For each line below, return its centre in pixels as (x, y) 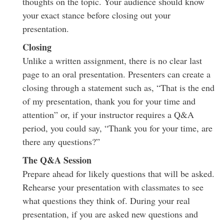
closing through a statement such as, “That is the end (118, 87)
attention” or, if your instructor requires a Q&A (108, 114)
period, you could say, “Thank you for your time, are (117, 128)
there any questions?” (61, 141)
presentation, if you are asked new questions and (110, 214)
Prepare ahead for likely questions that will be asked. (118, 173)
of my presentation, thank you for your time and (109, 101)
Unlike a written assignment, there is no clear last (112, 60)
